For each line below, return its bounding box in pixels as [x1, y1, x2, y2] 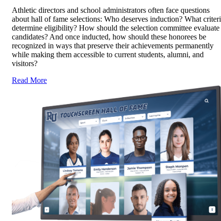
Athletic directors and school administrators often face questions [12, 5, 210, 14]
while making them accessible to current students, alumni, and [12, 50, 204, 59]
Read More [12, 75, 47, 84]
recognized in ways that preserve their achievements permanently [12, 41, 214, 50]
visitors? [12, 59, 37, 68]
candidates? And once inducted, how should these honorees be [12, 32, 206, 41]
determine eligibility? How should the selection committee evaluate [12, 23, 220, 32]
